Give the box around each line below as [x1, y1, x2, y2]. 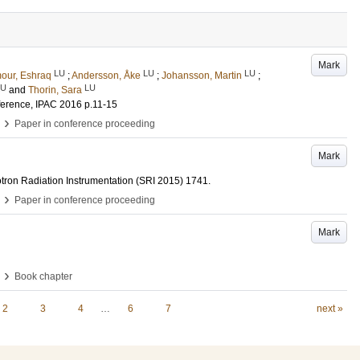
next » [316, 303, 343, 314]
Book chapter [14, 271, 72, 282]
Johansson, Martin [162, 70, 242, 81]
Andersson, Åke [72, 70, 141, 81]
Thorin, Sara [28, 84, 82, 96]
